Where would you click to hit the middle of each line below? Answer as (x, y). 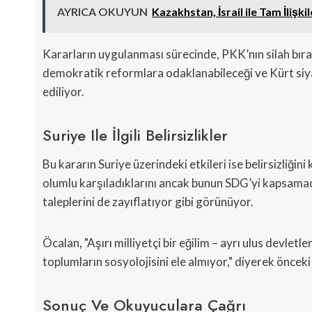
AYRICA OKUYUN (102, 12)
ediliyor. (63, 92)
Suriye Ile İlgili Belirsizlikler (135, 135)
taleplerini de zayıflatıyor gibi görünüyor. (148, 202)
